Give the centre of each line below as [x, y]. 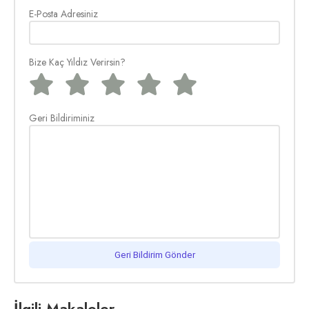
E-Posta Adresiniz [63, 13]
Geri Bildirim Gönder [154, 255]
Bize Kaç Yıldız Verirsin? [77, 62]
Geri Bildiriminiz [62, 118]
